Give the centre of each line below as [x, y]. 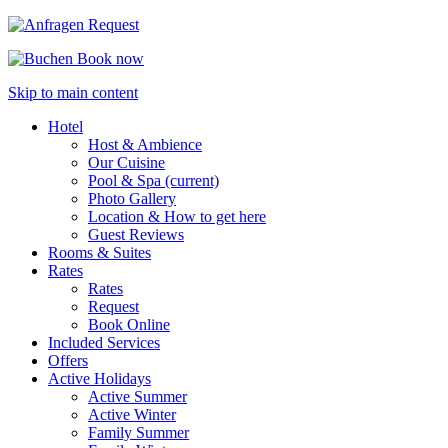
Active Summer [137, 396]
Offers [68, 360]
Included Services [104, 342]
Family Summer [138, 432]
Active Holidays [99, 378]
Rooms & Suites [99, 252]
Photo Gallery [132, 198]
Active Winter [132, 414]
